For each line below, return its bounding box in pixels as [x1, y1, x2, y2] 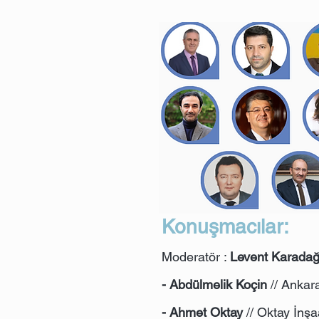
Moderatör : [162, 249, 230, 264]
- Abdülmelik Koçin [162, 277, 267, 292]
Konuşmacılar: [162, 215, 289, 238]
